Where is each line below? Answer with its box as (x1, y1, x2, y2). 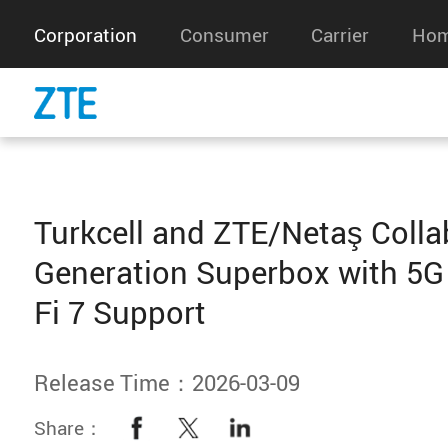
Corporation (34, 21, 138, 47)
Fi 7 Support (34, 292, 207, 334)
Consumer (179, 21, 269, 47)
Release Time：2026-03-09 (34, 367, 301, 397)
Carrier (311, 21, 370, 47)
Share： (34, 414, 104, 440)
